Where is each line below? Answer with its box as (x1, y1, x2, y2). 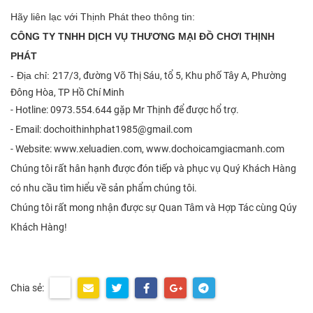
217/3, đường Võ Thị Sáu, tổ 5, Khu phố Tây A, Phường (52, 70, 286, 81)
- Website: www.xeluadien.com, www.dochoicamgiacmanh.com (10, 143, 284, 154)
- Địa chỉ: (10, 70, 52, 81)
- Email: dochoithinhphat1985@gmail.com (10, 124, 192, 135)
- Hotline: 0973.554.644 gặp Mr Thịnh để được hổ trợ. (10, 104, 239, 115)
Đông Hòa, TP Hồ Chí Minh (10, 87, 124, 98)
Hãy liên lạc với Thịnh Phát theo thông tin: (10, 11, 198, 22)
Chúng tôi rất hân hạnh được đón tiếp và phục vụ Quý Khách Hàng (10, 163, 296, 174)
